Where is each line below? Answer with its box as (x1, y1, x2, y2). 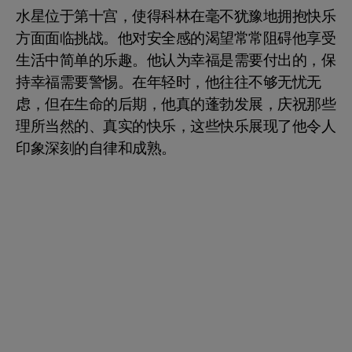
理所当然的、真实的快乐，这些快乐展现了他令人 (16, 115, 335, 137)
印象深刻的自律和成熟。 (16, 137, 176, 159)
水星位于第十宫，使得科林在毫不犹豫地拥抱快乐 (16, 5, 335, 27)
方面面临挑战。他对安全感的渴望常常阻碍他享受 (16, 27, 335, 49)
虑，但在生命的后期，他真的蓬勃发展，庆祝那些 (16, 93, 335, 115)
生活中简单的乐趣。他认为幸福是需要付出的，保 (16, 49, 335, 71)
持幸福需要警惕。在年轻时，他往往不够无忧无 (16, 71, 321, 93)
